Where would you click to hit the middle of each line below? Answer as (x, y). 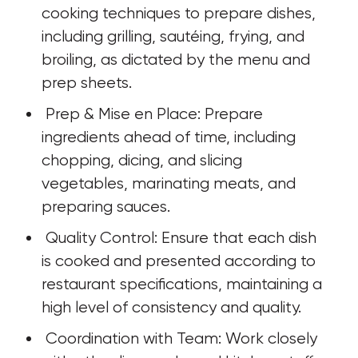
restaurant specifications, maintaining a (184, 284)
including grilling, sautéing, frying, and (175, 36)
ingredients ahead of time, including (171, 137)
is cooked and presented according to (181, 261)
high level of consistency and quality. (171, 307)
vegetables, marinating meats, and (171, 183)
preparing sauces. (106, 207)
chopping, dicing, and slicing (144, 160)
